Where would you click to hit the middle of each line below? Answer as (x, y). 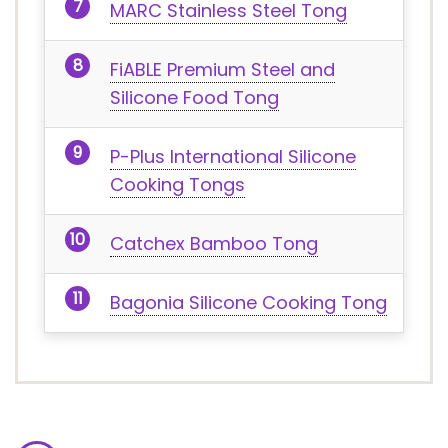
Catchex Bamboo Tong (214, 243)
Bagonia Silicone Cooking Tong (248, 302)
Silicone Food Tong (194, 97)
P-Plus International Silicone (233, 156)
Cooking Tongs (177, 184)
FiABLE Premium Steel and (222, 69)
